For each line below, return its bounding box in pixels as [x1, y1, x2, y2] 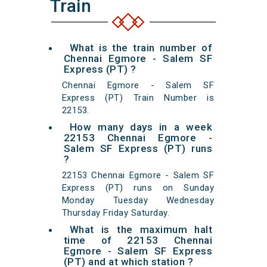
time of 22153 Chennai [63, 234, 213, 247]
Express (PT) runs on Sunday [61, 182, 215, 194]
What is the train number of [69, 42, 213, 54]
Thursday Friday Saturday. [61, 207, 170, 219]
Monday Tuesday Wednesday [61, 195, 215, 206]
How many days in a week [69, 121, 213, 133]
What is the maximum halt [69, 223, 213, 236]
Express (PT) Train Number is [61, 92, 215, 104]
